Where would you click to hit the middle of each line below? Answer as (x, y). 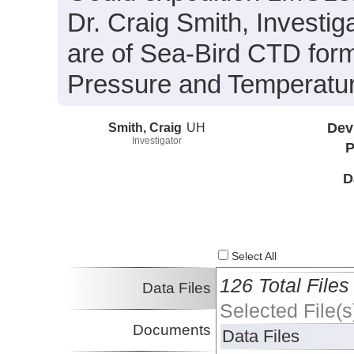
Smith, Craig (145, 127)
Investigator (157, 140)
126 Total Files (285, 286)
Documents (172, 330)
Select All (253, 257)
